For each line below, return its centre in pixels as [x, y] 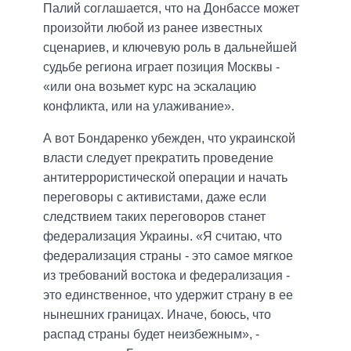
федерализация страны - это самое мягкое [168, 256]
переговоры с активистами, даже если [155, 197]
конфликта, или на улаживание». [139, 107]
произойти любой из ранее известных [153, 28]
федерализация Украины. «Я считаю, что [163, 237]
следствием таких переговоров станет [154, 217]
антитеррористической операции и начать [165, 178]
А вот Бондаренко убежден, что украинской [169, 139]
